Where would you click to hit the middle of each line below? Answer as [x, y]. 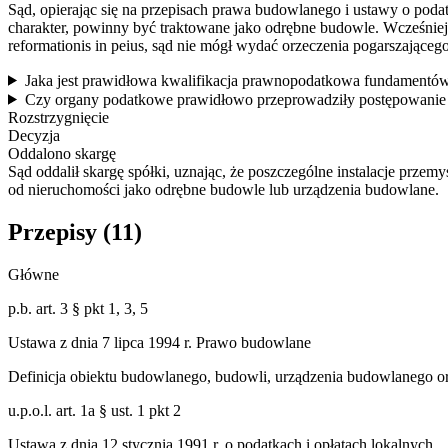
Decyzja [34, 135]
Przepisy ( [59, 231]
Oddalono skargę [62, 153]
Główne [33, 274]
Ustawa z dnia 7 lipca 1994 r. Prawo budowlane [159, 342]
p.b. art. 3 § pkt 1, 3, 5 [78, 308]
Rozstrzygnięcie [58, 117]
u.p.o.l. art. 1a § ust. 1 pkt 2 [94, 410]
